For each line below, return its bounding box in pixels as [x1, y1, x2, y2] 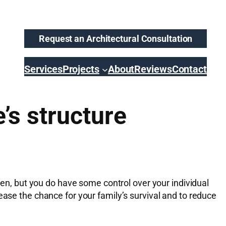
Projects [62, 63, 99, 75]
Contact [172, 63, 207, 75]
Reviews [134, 63, 172, 75]
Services [24, 63, 63, 75]
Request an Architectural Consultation [39, 33, 193, 44]
